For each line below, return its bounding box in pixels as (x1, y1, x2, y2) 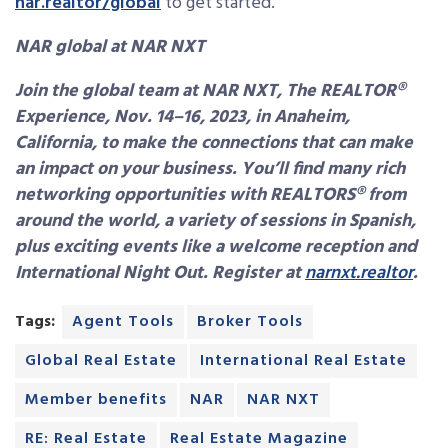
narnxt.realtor (305, 259, 413, 289)
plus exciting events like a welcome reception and (15, 233, 417, 263)
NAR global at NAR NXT (15, 33, 205, 63)
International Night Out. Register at (15, 259, 305, 289)
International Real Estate (200, 348, 407, 375)
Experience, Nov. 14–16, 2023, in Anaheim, (15, 103, 350, 133)
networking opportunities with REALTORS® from (15, 181, 406, 211)
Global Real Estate (25, 348, 177, 375)
